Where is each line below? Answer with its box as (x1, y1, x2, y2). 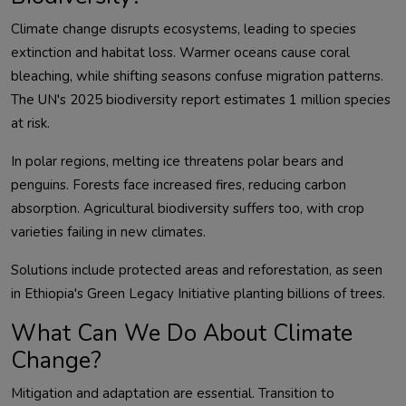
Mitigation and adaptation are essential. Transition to (11, 384, 334, 403)
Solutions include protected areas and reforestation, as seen (11, 261, 382, 280)
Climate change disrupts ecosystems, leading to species (11, 20, 356, 39)
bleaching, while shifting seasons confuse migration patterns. (11, 67, 383, 86)
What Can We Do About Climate (11, 317, 353, 350)
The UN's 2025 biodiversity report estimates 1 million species (11, 91, 391, 110)
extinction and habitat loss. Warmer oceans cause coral (11, 43, 350, 63)
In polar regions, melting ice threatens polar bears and (11, 152, 343, 171)
